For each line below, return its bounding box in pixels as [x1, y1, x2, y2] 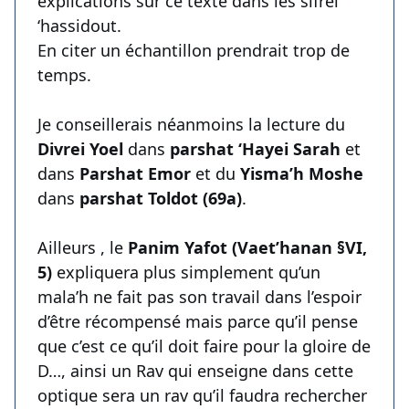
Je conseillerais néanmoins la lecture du [37, 113, 345, 136]
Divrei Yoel [37, 138, 128, 161]
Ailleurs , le [37, 236, 128, 259]
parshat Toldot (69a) [79, 187, 242, 210]
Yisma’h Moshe [236, 163, 363, 185]
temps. [37, 64, 91, 87]
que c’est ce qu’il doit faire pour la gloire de [37, 335, 371, 358]
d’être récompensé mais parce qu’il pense [37, 310, 358, 333]
